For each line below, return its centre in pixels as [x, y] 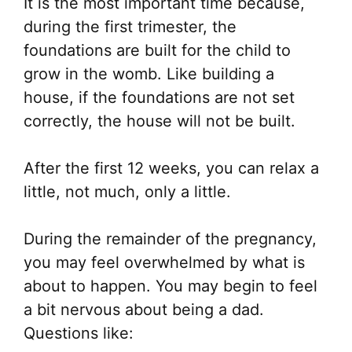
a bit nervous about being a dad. [144, 310]
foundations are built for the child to [157, 50]
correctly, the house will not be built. [159, 121]
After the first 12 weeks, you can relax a [171, 168]
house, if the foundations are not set [159, 97]
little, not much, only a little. [127, 192]
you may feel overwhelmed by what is [164, 262]
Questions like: [79, 333]
